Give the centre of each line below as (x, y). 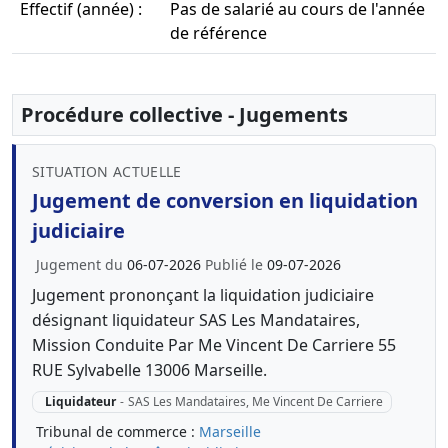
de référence (218, 33)
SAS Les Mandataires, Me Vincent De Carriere (255, 402)
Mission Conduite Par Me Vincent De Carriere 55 (214, 345)
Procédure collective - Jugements (184, 114)
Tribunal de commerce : (117, 432)
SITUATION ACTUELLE (107, 171)
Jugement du (81, 264)
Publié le (236, 264)
